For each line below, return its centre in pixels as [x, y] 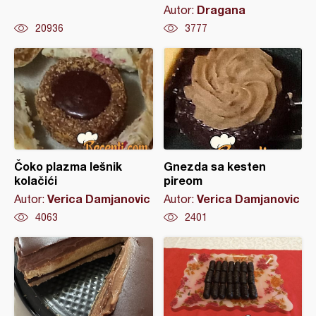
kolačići [36, 180]
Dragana [221, 9]
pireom [183, 180]
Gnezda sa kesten [214, 166]
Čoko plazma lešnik [68, 166]
